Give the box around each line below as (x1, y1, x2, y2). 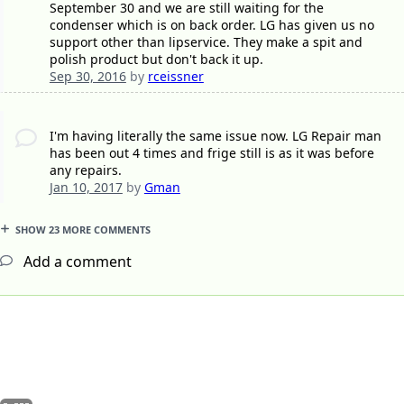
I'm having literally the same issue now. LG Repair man (49, 127, 381, 145)
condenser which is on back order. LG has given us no (49, 16, 374, 34)
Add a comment (20, 252, 132, 272)
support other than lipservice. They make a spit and (49, 33, 363, 51)
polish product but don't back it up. (49, 50, 263, 69)
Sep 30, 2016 (49, 68, 126, 86)
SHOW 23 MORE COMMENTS (15, 223, 151, 237)
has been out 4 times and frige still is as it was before (49, 144, 374, 162)
